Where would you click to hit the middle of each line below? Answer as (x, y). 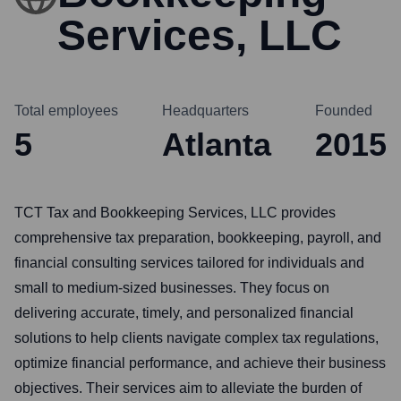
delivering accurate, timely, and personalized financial (184, 313)
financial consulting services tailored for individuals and (189, 263)
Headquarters (205, 111)
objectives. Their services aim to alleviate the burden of (188, 388)
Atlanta (217, 145)
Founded (344, 111)
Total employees (66, 111)
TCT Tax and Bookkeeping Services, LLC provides (175, 213)
